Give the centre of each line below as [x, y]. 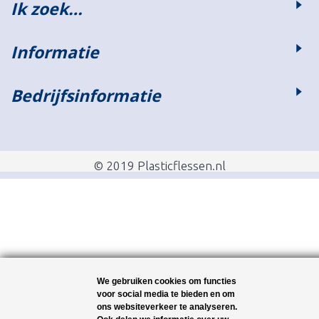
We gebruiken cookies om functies [166, 281]
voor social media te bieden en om [166, 294]
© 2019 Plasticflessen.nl [159, 165]
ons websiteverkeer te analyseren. [167, 307]
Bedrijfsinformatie [86, 95]
